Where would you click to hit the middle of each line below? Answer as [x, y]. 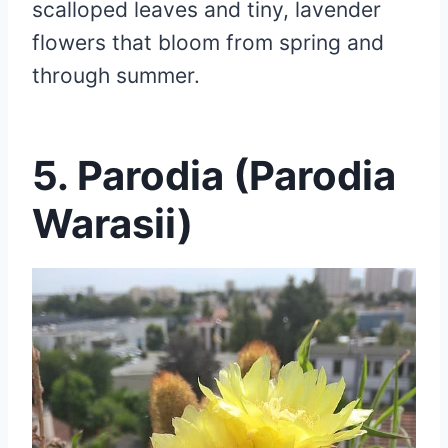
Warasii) [112, 223]
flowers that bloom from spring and [208, 42]
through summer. [119, 75]
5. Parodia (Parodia [214, 175]
